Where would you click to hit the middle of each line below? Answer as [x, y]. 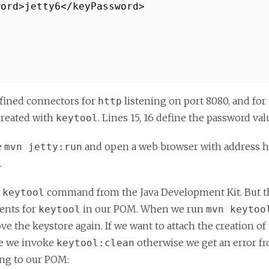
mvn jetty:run [43, 147]
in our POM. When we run [143, 209]
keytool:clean [95, 243]
